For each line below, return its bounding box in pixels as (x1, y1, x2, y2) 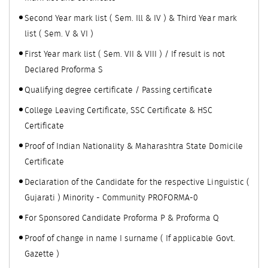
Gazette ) (25, 249, 60, 258)
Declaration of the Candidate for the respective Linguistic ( (25, 178, 249, 187)
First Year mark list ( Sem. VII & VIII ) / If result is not (25, 50, 225, 59)
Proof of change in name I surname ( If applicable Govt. (25, 234, 235, 243)
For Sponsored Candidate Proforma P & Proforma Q (25, 214, 220, 223)
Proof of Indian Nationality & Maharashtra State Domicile (25, 142, 243, 151)
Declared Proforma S (25, 65, 103, 74)
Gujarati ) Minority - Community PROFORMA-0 (25, 193, 199, 202)
